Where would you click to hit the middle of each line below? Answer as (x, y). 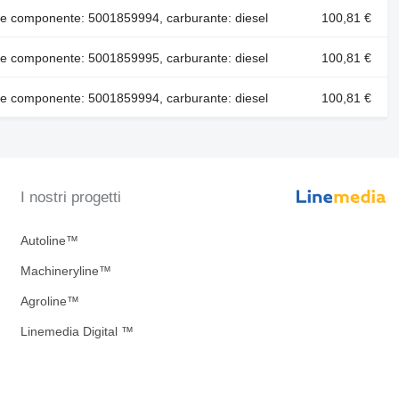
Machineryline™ (65, 271)
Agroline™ (49, 301)
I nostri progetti (70, 197)
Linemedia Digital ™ (77, 331)
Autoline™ (49, 240)
